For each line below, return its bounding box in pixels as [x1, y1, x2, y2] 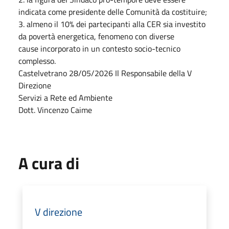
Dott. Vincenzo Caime [18, 104, 92, 116]
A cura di [18, 151, 79, 175]
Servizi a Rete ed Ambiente [18, 91, 112, 104]
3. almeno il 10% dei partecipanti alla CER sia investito [18, 18, 205, 30]
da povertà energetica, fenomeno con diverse [18, 30, 174, 42]
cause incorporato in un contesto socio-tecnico [18, 42, 180, 55]
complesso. [18, 55, 56, 67]
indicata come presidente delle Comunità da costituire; [18, 6, 207, 18]
